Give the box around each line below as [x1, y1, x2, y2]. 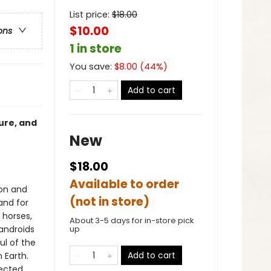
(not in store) [70, 194, 149, 210]
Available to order [70, 176, 179, 192]
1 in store [70, 41, 122, 57]
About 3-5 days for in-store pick [70, 215, 194, 226]
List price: [70, 8, 112, 21]
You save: [70, 60, 114, 73]
